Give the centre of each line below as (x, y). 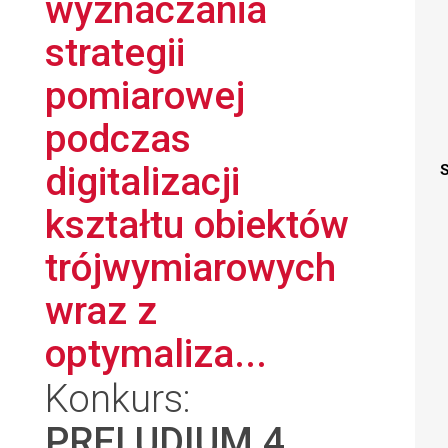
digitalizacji (142, 181)
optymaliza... (156, 353)
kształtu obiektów (197, 224)
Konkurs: (118, 398)
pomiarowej (145, 95)
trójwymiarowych (190, 267)
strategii (115, 52)
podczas (118, 138)
